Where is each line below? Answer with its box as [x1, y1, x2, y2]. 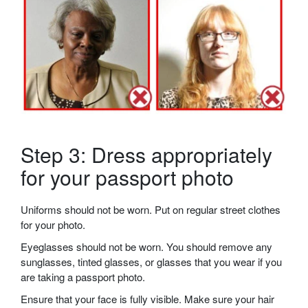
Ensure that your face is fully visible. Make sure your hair [21, 291, 274, 307]
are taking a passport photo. [21, 269, 145, 285]
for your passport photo [21, 162, 234, 192]
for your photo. [21, 217, 85, 232]
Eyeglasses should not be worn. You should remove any [21, 239, 272, 254]
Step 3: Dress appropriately [21, 140, 272, 170]
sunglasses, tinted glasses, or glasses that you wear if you [21, 254, 282, 269]
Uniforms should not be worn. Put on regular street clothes [21, 202, 280, 217]
